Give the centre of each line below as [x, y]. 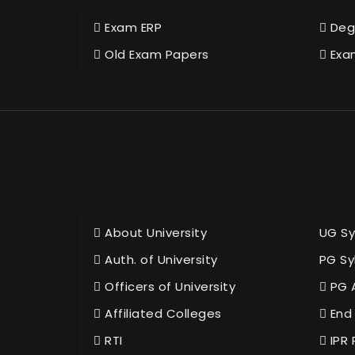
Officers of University [168, 286]
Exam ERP [131, 27]
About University [154, 232]
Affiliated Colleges [161, 313]
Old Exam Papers [155, 54]
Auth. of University [159, 259]
